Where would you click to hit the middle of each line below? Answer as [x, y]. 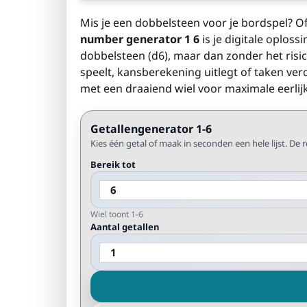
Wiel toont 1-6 [117, 214]
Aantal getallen [125, 227]
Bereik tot [113, 164]
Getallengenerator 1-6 [151, 129]
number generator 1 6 [140, 39]
